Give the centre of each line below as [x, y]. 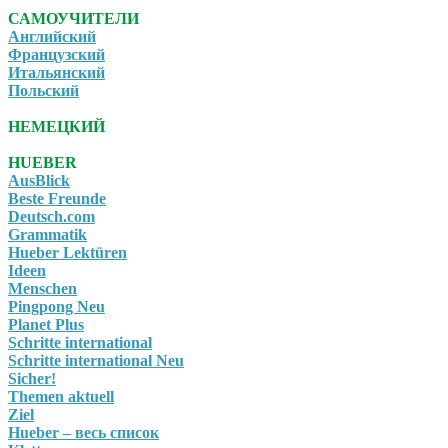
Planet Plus [46, 325]
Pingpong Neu [56, 307]
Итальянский [56, 73]
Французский [56, 55]
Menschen [42, 289]
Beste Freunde [57, 199]
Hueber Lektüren [67, 253]
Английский [52, 37]
